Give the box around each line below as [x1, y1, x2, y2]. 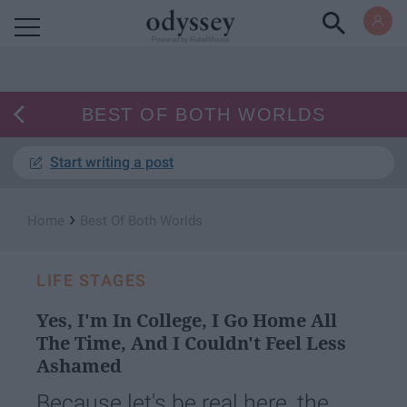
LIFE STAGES [36, 271, 147, 290]
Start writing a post [50, 154, 174, 171]
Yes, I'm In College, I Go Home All [36, 308, 337, 333]
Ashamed [36, 353, 122, 378]
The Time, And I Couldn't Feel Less [36, 331, 346, 355]
